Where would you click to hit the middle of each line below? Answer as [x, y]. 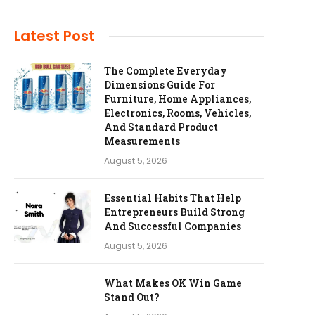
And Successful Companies [173, 226]
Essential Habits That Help [173, 198]
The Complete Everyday [166, 71]
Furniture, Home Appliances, [178, 99]
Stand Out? [132, 297]
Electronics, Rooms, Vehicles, [178, 113]
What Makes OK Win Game [173, 283]
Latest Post [54, 36]
